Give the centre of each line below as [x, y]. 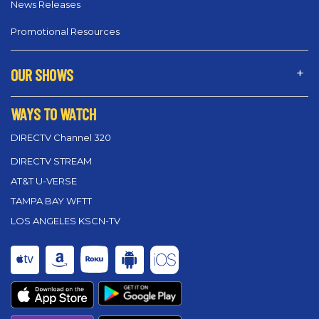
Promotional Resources [65, 31]
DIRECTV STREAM [51, 161]
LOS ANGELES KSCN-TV [66, 221]
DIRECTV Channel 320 [61, 138]
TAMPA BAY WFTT [51, 201]
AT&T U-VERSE [44, 181]
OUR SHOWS [42, 74]
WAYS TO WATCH [53, 114]
